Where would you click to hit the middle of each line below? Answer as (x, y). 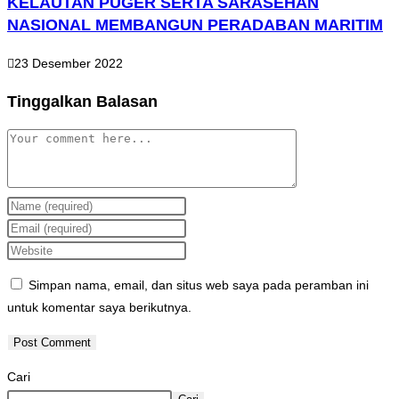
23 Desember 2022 (69, 64)
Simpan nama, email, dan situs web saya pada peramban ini (199, 285)
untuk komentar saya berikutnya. (99, 308)
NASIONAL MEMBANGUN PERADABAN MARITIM (195, 25)
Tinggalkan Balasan (82, 102)
